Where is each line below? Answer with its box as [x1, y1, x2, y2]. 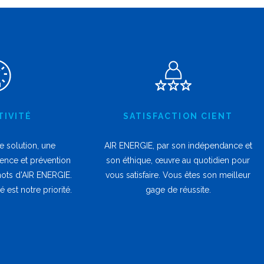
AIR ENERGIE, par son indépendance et [104, 141, 252, 151]
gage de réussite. [145, 185, 211, 195]
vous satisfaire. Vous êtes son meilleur [105, 170, 250, 180]
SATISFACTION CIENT [123, 111, 233, 121]
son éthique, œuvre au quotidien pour [106, 156, 250, 166]
